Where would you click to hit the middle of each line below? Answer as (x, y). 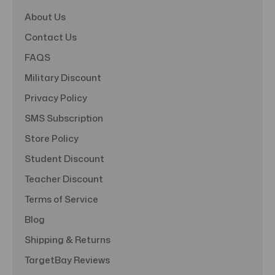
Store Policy (52, 139)
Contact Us (51, 37)
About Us (45, 17)
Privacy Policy (56, 98)
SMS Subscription (64, 118)
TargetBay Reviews (67, 260)
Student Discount (64, 159)
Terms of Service (61, 199)
